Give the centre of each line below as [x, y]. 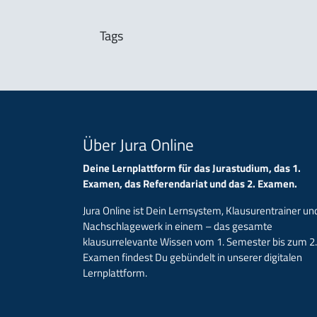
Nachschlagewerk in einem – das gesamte [178, 226]
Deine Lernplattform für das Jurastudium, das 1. [192, 168]
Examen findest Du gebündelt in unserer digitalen [192, 257]
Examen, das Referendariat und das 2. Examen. [190, 183]
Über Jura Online [138, 145]
